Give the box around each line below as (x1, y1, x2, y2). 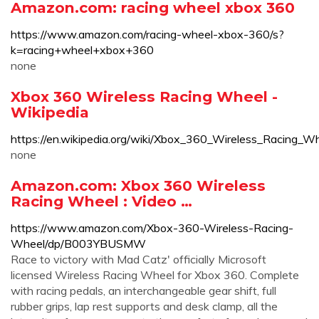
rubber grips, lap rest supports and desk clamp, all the (11, 299, 278, 313)
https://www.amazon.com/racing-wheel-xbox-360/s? (11, 27, 284, 41)
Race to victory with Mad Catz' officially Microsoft (11, 252, 266, 266)
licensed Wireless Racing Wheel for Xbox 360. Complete (11, 268, 299, 282)
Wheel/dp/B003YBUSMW (11, 236, 146, 251)
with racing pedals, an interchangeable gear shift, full (11, 283, 276, 298)
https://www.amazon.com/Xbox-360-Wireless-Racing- (11, 221, 293, 235)
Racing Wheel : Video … (11, 192, 192, 210)
